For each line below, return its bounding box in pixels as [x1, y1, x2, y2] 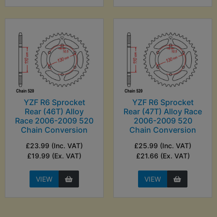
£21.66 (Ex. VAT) [136, 152, 190, 160]
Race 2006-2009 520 [15, 116, 93, 126]
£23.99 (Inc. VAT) [26, 141, 83, 150]
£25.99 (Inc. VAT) [134, 141, 191, 150]
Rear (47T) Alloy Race [124, 107, 202, 117]
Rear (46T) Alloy [25, 107, 84, 117]
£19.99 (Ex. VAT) [27, 152, 81, 160]
